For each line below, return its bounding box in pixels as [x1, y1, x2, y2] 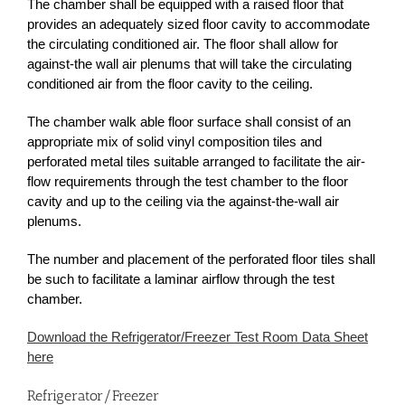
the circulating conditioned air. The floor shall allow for [27, 36, 338, 52]
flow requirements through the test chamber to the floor [27, 174, 348, 190]
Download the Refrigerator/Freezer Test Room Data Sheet [27, 329, 368, 345]
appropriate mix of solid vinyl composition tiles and [27, 134, 322, 150]
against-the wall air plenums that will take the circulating [27, 56, 352, 72]
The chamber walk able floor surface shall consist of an [27, 114, 351, 130]
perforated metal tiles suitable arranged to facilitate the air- [27, 154, 365, 170]
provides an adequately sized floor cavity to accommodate [27, 16, 370, 33]
